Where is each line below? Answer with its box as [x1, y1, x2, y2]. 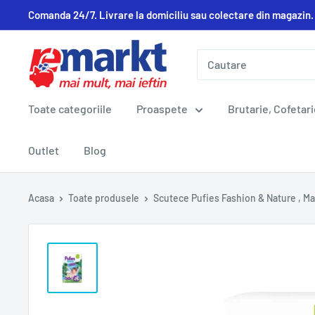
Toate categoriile [28, 102, 112, 115]
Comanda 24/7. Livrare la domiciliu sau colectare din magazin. [28, 8, 314, 21]
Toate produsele [68, 192, 139, 204]
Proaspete [136, 102, 188, 115]
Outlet [28, 143, 59, 157]
